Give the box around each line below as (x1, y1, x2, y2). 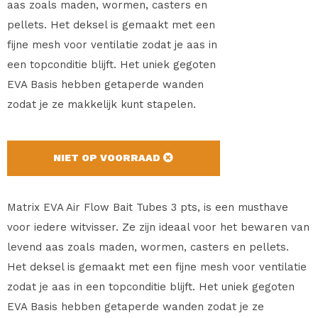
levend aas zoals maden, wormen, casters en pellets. (7, 240, 289, 253)
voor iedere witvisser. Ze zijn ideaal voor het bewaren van (7, 220, 309, 234)
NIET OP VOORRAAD (53, 151, 164, 163)
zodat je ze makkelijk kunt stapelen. (7, 97, 196, 111)
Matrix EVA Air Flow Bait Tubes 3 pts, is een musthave (7, 200, 288, 214)
